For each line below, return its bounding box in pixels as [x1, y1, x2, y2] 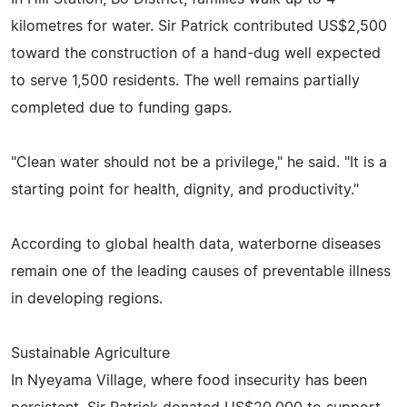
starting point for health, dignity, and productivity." [11, 182, 359, 197]
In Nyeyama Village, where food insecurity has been [11, 372, 367, 388]
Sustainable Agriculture [11, 345, 170, 361]
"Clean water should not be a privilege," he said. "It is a [11, 154, 387, 170]
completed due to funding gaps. [11, 100, 232, 115]
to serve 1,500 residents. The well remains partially [11, 73, 360, 88]
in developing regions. [11, 291, 163, 306]
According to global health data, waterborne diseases [11, 236, 381, 252]
